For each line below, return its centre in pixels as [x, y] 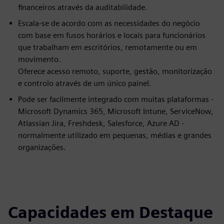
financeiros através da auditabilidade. [83, 7]
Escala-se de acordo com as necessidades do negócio [109, 23]
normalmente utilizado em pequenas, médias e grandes [115, 135]
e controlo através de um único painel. [85, 83]
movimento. [39, 59]
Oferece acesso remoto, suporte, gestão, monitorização [115, 71]
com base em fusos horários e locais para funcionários [112, 35]
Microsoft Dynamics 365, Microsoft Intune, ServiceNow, [116, 111]
